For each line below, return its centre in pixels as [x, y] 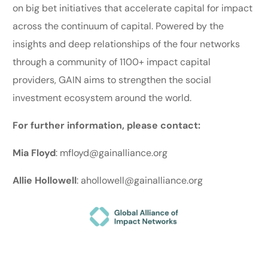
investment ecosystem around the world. [103, 98]
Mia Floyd [34, 153]
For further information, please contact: [108, 125]
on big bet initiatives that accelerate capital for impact [133, 8]
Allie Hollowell [45, 180]
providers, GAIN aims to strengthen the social [112, 80]
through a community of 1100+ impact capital [112, 62]
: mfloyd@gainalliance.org [113, 153]
